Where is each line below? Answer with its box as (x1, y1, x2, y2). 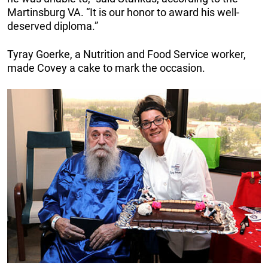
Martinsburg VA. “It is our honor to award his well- (7, 5, 239, 19)
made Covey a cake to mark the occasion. (7, 61, 205, 74)
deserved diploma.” (7, 19, 98, 32)
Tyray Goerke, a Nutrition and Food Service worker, (7, 47, 246, 60)
